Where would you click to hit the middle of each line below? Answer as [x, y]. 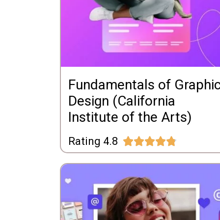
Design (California [122, 101]
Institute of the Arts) [130, 117]
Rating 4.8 [93, 141]
